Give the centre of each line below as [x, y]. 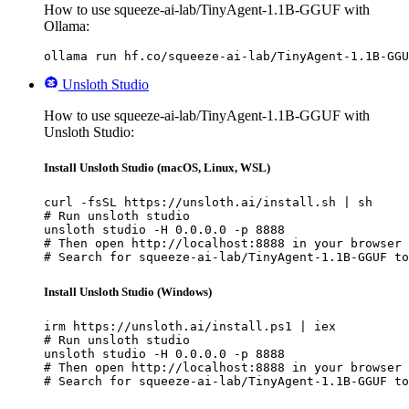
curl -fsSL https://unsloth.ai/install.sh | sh [208, 203]
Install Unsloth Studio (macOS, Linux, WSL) [157, 168]
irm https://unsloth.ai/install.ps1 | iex [190, 326]
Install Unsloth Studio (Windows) [128, 291]
